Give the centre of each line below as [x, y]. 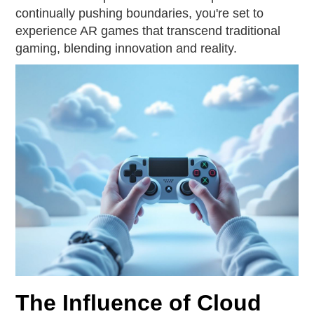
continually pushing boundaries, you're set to [140, 13]
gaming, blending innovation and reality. [127, 48]
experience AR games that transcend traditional [148, 31]
